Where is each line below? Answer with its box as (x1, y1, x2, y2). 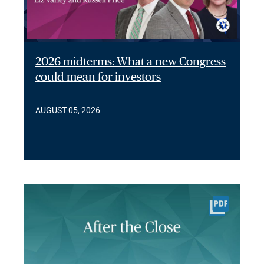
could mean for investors (35, 71, 161, 84)
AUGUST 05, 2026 (35, 105, 100, 115)
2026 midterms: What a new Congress (35, 56, 226, 68)
